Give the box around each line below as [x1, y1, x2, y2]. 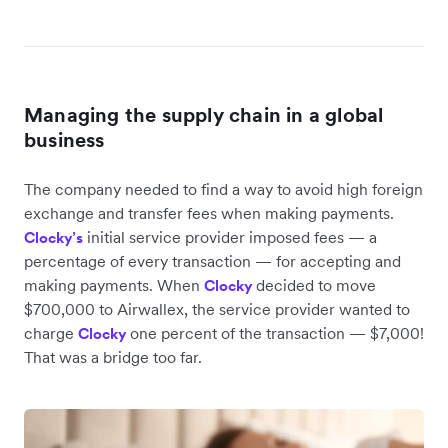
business [24, 127, 105, 154]
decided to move [252, 275, 376, 296]
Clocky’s [24, 228, 83, 248]
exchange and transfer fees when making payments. [24, 203, 394, 224]
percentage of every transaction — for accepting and [24, 251, 401, 272]
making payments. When [24, 275, 204, 296]
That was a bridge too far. [24, 347, 202, 368]
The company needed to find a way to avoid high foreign [24, 179, 423, 200]
